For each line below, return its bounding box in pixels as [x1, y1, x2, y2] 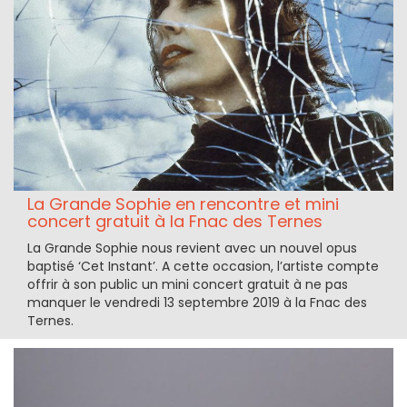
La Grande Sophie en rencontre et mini [27, 192, 339, 215]
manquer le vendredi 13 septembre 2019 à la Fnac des [27, 293, 367, 312]
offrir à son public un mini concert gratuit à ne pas [27, 274, 348, 293]
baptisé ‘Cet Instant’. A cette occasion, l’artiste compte [27, 256, 379, 275]
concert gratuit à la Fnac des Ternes [27, 209, 323, 233]
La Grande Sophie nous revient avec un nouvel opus [27, 238, 357, 257]
